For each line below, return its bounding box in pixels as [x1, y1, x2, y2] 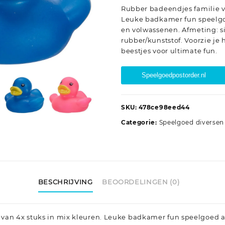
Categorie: [121, 119, 159, 127]
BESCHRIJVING [38, 177, 93, 186]
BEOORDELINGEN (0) [102, 177, 180, 186]
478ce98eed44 [139, 103, 190, 111]
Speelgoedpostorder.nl [141, 71, 206, 79]
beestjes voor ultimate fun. [121, 47, 217, 55]
